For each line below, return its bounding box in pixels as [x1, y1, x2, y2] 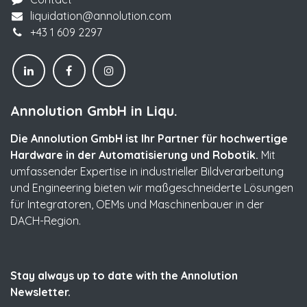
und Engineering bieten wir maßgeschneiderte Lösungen [10, 180, 293, 195]
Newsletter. [10, 284, 71, 299]
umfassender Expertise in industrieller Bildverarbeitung [10, 164, 284, 178]
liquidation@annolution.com [29, 9, 171, 23]
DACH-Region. [10, 213, 84, 228]
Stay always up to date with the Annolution [10, 268, 238, 282]
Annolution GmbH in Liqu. [10, 101, 177, 119]
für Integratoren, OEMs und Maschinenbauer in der [10, 197, 264, 211]
